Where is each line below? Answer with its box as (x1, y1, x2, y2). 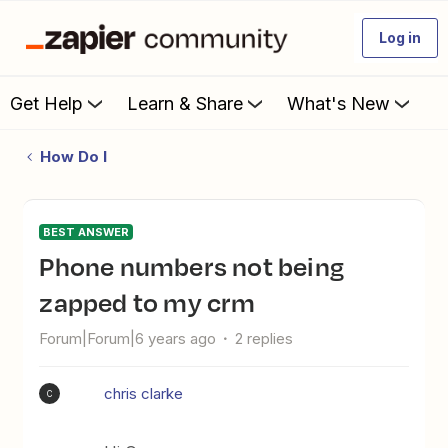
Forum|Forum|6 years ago (39, 329, 217, 348)
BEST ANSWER (43, 225, 130, 239)
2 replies (235, 329, 294, 348)
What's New (287, 92, 390, 114)
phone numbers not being (39, 247, 55, 285)
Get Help (10, 92, 83, 114)
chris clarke (104, 384, 184, 403)
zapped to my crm (39, 283, 256, 321)
